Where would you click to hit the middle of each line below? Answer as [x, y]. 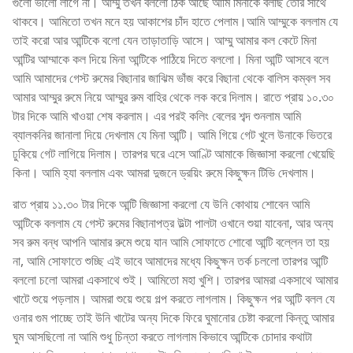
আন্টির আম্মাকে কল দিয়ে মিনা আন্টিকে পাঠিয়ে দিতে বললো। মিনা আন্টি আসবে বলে [171, 59]
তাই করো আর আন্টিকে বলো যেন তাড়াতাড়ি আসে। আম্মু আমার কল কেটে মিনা [165, 40]
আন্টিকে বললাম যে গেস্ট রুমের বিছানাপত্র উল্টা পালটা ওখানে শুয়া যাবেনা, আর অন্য [173, 223]
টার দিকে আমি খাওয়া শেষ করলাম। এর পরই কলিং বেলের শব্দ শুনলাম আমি [157, 115]
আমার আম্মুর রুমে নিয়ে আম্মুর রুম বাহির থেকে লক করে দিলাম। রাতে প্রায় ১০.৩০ [173, 97]
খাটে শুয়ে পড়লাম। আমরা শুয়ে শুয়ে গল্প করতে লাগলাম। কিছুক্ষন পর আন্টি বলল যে [174, 298]
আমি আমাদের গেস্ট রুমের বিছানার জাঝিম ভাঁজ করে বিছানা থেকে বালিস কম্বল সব [171, 78]
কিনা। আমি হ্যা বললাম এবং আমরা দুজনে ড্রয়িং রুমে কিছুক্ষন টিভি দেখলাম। [164, 172]
